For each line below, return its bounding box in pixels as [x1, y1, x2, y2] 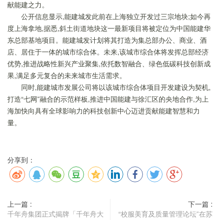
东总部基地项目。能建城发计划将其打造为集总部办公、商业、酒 [7, 35, 207, 45]
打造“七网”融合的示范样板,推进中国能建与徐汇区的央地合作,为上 [7, 94, 209, 104]
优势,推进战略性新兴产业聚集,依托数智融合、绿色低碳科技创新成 [7, 58, 211, 68]
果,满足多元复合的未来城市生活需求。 [7, 70, 126, 80]
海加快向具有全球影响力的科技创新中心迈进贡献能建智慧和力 [7, 106, 200, 115]
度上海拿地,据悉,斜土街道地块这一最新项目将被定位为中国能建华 [7, 23, 211, 33]
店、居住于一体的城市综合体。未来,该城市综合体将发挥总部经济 [7, 47, 209, 56]
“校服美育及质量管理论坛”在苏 [118, 209, 213, 219]
